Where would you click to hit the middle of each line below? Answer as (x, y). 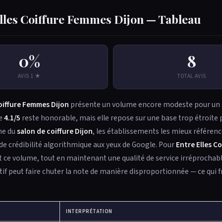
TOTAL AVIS (192, 76)
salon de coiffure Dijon (55, 131)
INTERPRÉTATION (89, 211)
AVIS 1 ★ (29, 76)
